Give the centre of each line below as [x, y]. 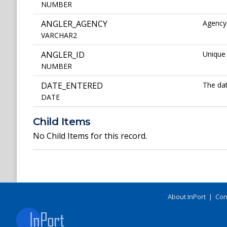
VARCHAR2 [59, 35]
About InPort [187, 196]
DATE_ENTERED [72, 86]
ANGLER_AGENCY [74, 24]
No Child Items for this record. [90, 136]
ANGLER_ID [63, 55]
